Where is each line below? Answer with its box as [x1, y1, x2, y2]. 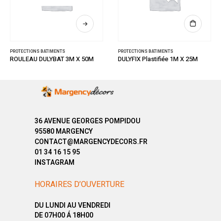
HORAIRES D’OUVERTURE [35, 178, 124, 190]
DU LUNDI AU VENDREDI [35, 200, 110, 211]
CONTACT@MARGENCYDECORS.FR [35, 137, 147, 147]
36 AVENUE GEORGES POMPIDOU [35, 116, 141, 127]
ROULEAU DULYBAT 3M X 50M [10, 54, 94, 64]
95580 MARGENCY [35, 126, 93, 137]
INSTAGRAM [35, 157, 74, 168]
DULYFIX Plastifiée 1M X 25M [118, 54, 198, 64]
